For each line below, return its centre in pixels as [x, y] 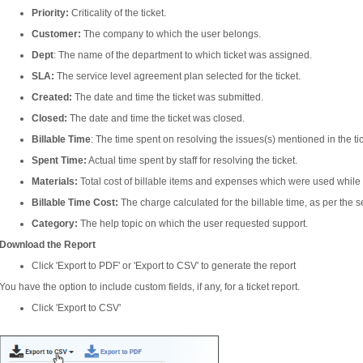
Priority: [50, 13]
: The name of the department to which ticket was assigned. [183, 55]
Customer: [56, 34]
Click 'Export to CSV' [76, 308]
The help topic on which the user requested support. [193, 224]
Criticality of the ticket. [117, 13]
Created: [52, 97]
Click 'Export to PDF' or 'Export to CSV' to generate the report [164, 266]
